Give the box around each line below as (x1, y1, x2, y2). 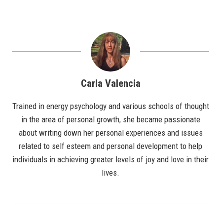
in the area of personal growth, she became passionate (21, 114, 200, 125)
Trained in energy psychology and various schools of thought (12, 101, 209, 111)
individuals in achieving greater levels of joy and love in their (12, 154, 209, 165)
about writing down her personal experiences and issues (18, 128, 203, 138)
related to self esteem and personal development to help (19, 141, 202, 151)
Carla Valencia (80, 77, 141, 90)
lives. (102, 168, 119, 178)
